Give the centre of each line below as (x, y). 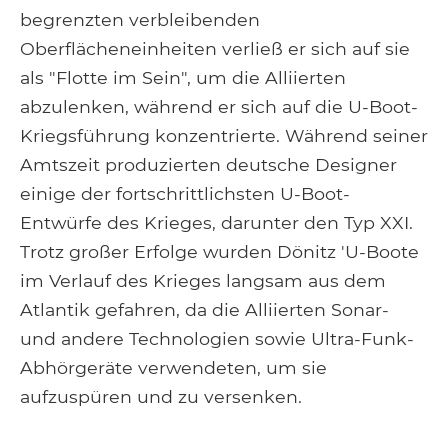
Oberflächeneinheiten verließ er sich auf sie (215, 48)
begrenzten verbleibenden (140, 19)
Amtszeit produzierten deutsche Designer (208, 164)
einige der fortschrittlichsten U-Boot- (185, 193)
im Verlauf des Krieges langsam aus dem (203, 280)
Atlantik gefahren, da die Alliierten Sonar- (204, 309)
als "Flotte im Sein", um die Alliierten (183, 77)
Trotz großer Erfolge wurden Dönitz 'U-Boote (219, 251)
